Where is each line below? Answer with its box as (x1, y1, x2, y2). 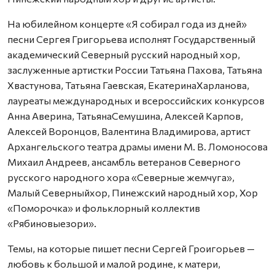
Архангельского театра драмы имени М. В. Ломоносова (7, 141, 268, 152)
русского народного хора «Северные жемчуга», (7, 171, 234, 183)
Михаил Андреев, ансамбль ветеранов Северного (7, 156, 241, 168)
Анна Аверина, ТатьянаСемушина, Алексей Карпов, (7, 110, 243, 122)
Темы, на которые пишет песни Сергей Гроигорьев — (7, 242, 255, 254)
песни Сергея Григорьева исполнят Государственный (7, 33, 255, 45)
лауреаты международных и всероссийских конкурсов (7, 95, 265, 106)
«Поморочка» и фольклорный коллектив (7, 202, 200, 214)
